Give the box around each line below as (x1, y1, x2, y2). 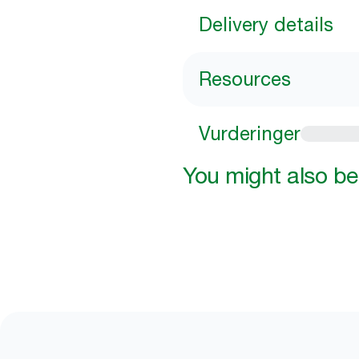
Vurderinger (199, 122, 301, 145)
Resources (199, 67, 291, 91)
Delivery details (199, 13, 333, 36)
